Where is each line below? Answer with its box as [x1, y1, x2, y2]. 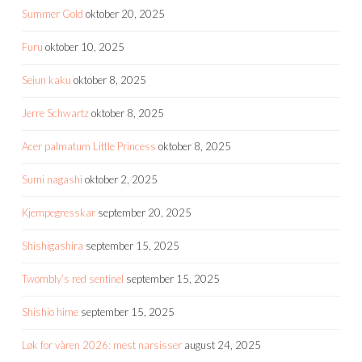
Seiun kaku [22, 73, 71, 86]
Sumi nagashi [22, 172, 82, 186]
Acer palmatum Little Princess [22, 139, 156, 153]
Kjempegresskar [22, 205, 95, 219]
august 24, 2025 [184, 338, 261, 351]
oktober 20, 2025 [86, 6, 165, 20]
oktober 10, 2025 [45, 40, 124, 53]
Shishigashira [22, 238, 83, 252]
